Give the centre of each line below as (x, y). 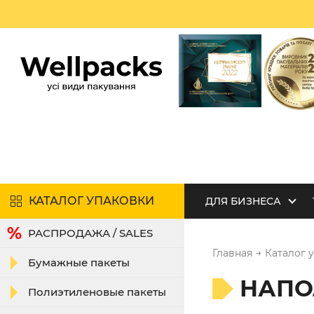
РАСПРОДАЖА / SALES (90, 233)
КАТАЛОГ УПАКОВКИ (91, 201)
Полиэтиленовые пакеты (97, 292)
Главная (232, 253)
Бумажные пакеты (79, 262)
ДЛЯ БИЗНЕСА (243, 201)
